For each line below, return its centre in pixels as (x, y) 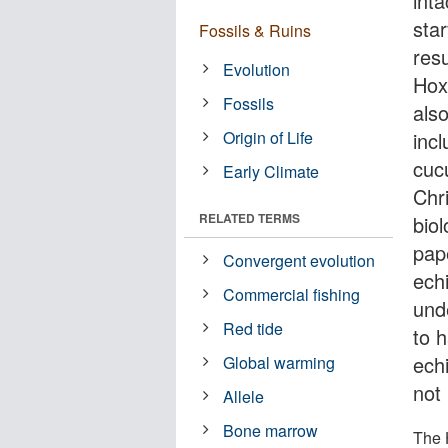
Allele (244, 396)
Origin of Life (268, 137)
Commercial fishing (292, 294)
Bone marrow (271, 430)
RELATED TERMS (249, 217)
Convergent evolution (299, 260)
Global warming (279, 362)
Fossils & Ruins (255, 30)
